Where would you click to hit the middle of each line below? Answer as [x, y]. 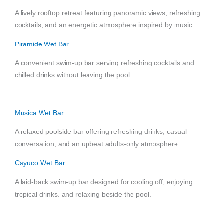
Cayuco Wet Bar [40, 163]
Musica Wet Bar [39, 113]
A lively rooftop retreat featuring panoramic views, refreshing [108, 13]
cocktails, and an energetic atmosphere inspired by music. [104, 25]
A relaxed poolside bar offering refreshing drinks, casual [101, 132]
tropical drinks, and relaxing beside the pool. [83, 194]
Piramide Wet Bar [42, 44]
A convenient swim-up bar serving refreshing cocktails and [104, 63]
